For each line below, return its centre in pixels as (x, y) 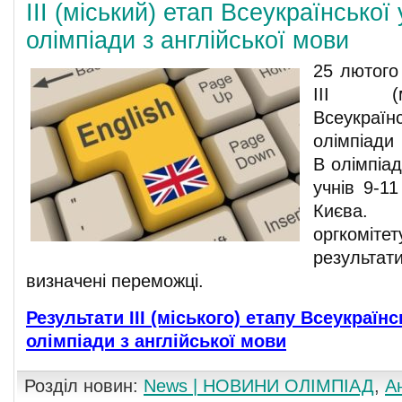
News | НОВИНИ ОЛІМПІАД (259, 386)
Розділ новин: (84, 386)
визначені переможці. (115, 281)
